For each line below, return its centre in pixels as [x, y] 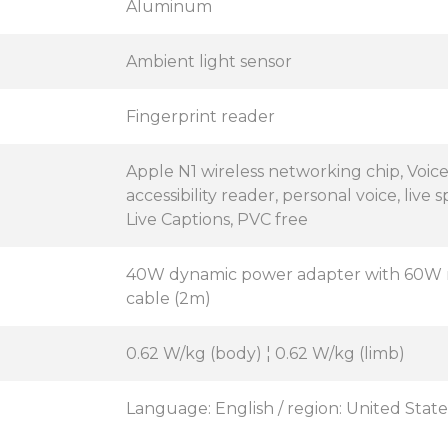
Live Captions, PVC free [217, 219]
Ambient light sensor [209, 61]
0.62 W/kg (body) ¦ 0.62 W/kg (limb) [265, 353]
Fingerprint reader [200, 116]
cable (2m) [168, 298]
